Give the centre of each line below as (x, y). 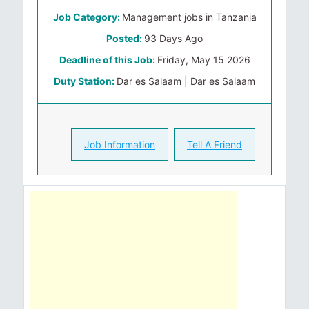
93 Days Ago (173, 38)
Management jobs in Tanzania (189, 17)
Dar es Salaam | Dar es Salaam (186, 81)
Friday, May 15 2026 (203, 60)
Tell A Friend (215, 144)
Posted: (125, 38)
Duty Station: (85, 81)
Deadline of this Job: (108, 60)
